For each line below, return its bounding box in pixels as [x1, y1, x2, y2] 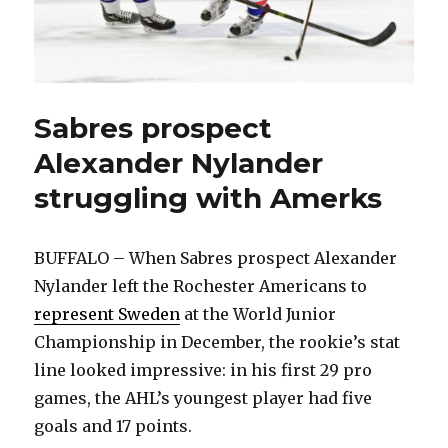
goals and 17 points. [34, 415, 193, 436]
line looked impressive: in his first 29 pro [34, 359, 373, 380]
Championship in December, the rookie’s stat [34, 331, 401, 352]
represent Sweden [34, 303, 181, 324]
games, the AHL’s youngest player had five [34, 387, 373, 408]
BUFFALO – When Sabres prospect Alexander [34, 247, 398, 268]
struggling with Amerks [34, 180, 383, 215]
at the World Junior [180, 303, 337, 324]
